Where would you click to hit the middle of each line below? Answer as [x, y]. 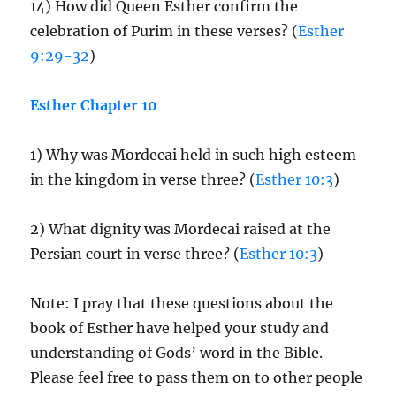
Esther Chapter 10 [94, 105]
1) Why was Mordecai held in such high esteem [194, 155]
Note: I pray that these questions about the [182, 303]
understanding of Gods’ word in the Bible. [177, 353]
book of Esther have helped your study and [180, 328]
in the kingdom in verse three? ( [143, 179]
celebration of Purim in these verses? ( [164, 31]
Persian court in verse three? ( [135, 254]
